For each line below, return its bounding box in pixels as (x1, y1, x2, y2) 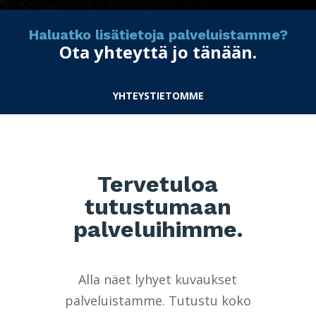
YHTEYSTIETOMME (112, 88, 204, 102)
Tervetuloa (97, 170, 219, 197)
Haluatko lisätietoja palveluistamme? (28, 25, 288, 43)
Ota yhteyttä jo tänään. (59, 39, 257, 63)
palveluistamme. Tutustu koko (64, 291, 251, 309)
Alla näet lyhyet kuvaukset (78, 270, 238, 288)
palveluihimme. (73, 215, 243, 243)
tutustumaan (84, 193, 231, 220)
